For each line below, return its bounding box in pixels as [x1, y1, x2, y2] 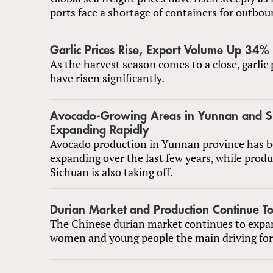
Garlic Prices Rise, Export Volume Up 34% [50, 43, 269, 57]
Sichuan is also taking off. [50, 164, 173, 179]
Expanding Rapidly [50, 123, 149, 136]
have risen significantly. [50, 70, 165, 85]
